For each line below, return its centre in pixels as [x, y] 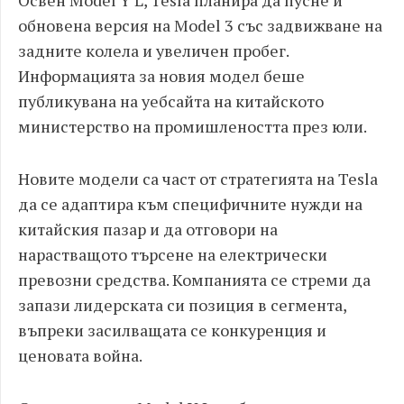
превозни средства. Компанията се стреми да [194, 280]
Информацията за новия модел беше [161, 76]
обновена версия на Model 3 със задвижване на [200, 25]
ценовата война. [80, 355]
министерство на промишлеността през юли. [193, 126]
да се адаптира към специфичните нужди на [190, 204]
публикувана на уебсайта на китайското [171, 101]
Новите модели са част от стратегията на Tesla [198, 179]
